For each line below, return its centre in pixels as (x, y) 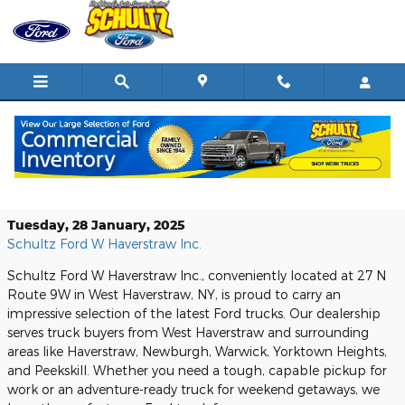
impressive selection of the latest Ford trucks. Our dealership (194, 313)
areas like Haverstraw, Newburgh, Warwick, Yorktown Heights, (197, 351)
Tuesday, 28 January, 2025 (96, 225)
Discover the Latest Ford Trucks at (181, 165)
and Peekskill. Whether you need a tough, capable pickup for (197, 370)
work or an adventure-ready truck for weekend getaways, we (193, 389)
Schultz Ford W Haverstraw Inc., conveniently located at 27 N (197, 275)
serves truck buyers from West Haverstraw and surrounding (188, 332)
